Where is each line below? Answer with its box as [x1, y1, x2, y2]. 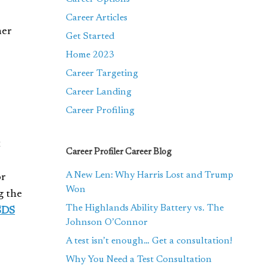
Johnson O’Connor [66, 218, 148, 227]
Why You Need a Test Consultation [66, 255, 212, 264]
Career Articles [66, 13, 128, 23]
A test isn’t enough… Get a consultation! [66, 236, 233, 246]
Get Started [66, 32, 115, 41]
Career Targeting [66, 69, 139, 78]
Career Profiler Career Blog [66, 148, 172, 157]
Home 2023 [66, 50, 115, 60]
